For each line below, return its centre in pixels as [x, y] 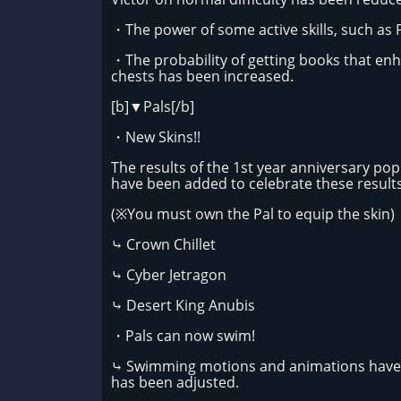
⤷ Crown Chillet [163, 244]
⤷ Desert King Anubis [185, 305]
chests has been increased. [202, 76]
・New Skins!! [158, 137]
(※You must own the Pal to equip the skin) [255, 214]
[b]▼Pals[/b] [153, 107]
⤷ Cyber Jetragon [169, 275]
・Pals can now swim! [183, 336]
